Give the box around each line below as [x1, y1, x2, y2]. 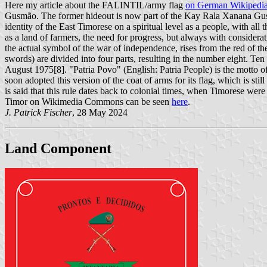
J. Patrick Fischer [5, 107, 72, 117]
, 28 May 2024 [72, 107, 128, 117]
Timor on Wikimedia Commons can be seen [5, 96, 172, 107]
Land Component [5, 140, 111, 156]
